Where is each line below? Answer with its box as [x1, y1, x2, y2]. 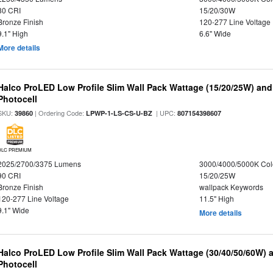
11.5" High [199, 193, 234, 204]
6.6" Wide [199, 28, 231, 38]
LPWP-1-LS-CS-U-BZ [86, 108, 153, 118]
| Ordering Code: [33, 108, 87, 118]
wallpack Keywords [199, 182, 263, 192]
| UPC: [152, 108, 178, 118]
